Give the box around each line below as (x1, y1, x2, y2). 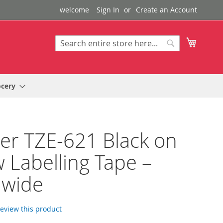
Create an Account (136, 5, 197, 14)
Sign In (97, 5, 119, 14)
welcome (60, 5, 89, 14)
